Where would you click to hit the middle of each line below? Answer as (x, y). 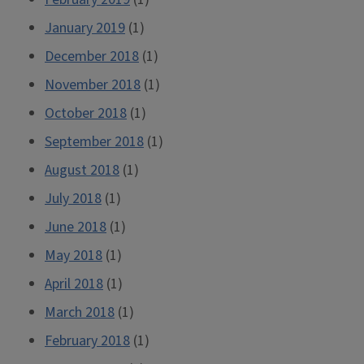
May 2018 (74, 256)
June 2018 (76, 227)
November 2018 (93, 85)
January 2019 (85, 28)
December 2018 (92, 56)
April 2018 (74, 284)
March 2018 (80, 312)
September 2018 (94, 142)
